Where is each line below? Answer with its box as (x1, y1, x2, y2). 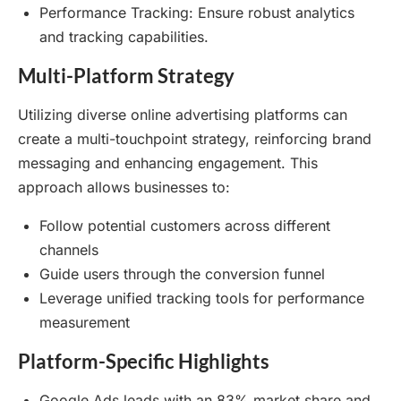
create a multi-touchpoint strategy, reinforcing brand (18, 130, 371, 149)
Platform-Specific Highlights (18, 349, 269, 374)
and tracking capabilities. (39, 28, 209, 47)
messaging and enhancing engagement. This (18, 154, 318, 173)
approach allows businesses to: (18, 178, 230, 197)
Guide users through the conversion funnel (39, 265, 325, 284)
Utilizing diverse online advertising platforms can (18, 106, 347, 124)
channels (39, 241, 98, 260)
